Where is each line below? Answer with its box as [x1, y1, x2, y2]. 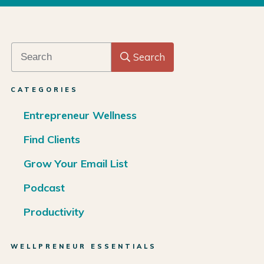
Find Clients [24, 132, 80, 146]
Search [133, 50, 165, 63]
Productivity [24, 204, 84, 219]
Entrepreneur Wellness [24, 108, 137, 122]
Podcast [24, 180, 65, 194]
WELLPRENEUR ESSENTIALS [11, 242, 157, 250]
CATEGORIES [11, 85, 78, 94]
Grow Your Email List [24, 156, 128, 170]
